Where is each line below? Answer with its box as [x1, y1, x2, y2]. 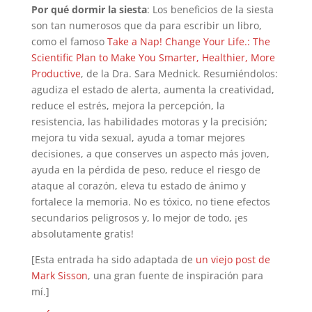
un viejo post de [195, 252, 270, 266]
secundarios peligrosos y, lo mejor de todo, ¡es [31, 210, 248, 224]
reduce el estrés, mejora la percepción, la [31, 98, 225, 112]
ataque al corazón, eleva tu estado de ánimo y [31, 178, 246, 192]
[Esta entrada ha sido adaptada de [31, 252, 196, 266]
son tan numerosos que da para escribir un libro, [31, 18, 262, 32]
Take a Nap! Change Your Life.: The [107, 34, 270, 48]
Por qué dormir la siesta [31, 2, 147, 16]
